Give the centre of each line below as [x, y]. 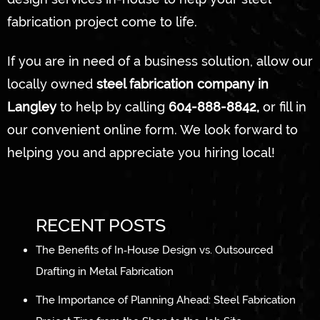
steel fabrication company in [182, 84]
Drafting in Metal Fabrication [105, 272]
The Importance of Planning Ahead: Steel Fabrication [166, 300]
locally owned [52, 84]
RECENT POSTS [101, 225]
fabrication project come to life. [102, 21]
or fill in [283, 107]
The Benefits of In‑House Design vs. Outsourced [154, 250]
